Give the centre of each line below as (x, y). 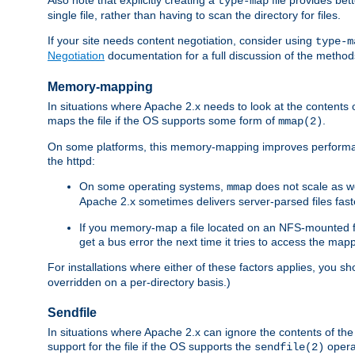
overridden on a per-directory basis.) (139, 282)
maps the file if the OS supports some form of (163, 120)
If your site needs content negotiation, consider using (181, 40)
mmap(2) (300, 121)
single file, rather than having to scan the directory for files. (194, 15)
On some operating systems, (153, 186)
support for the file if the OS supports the (151, 347)
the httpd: (71, 160)
